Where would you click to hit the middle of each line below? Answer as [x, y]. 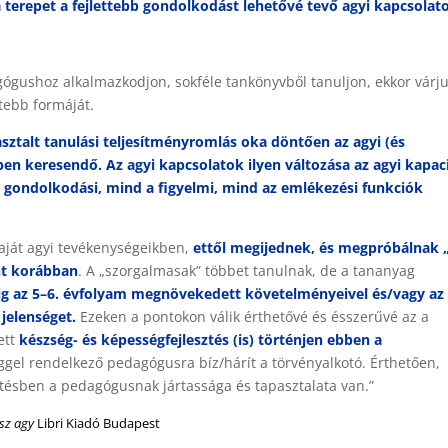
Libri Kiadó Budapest [99, 423]
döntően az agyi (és [338, 141]
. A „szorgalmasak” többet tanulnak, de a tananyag [247, 270]
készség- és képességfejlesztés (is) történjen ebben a [201, 339]
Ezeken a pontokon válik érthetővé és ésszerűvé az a [255, 316]
